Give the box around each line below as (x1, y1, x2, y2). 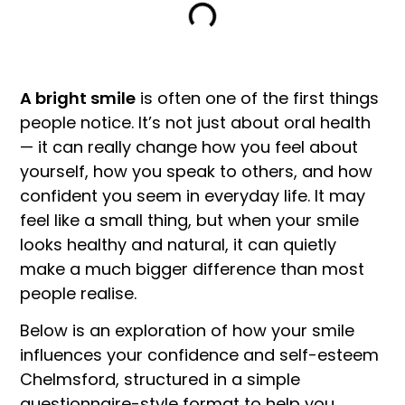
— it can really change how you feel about (20, 136, 359, 159)
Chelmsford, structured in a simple (20, 368, 301, 391)
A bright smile (20, 87, 137, 110)
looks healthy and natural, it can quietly (20, 233, 337, 257)
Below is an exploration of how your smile (20, 319, 355, 343)
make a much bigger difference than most (20, 258, 365, 281)
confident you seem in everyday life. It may (20, 184, 366, 208)
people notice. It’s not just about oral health (20, 111, 372, 135)
